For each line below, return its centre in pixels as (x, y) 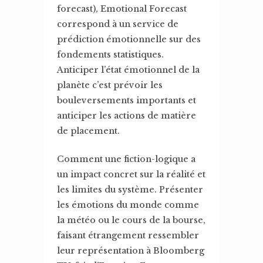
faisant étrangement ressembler (128, 235)
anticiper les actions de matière (127, 116)
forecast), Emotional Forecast (122, 9)
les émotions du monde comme (128, 205)
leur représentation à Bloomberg (131, 251)
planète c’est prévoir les (110, 85)
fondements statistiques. (110, 55)
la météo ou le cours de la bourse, (131, 220)
